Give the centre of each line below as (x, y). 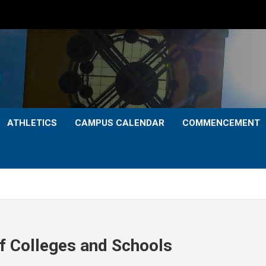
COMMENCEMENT (221, 123)
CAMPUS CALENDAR (120, 123)
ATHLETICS (32, 123)
